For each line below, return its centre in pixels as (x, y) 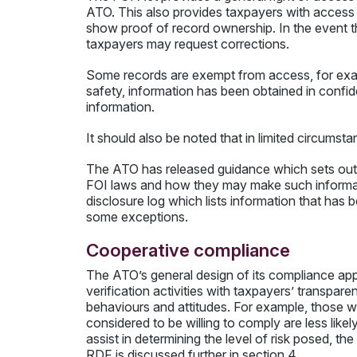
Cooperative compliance (188, 250)
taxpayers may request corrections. (187, 43)
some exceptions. (137, 217)
